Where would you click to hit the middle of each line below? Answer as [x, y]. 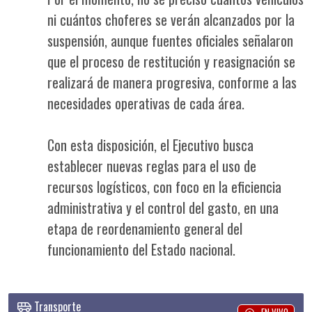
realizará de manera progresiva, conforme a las [172, 82]
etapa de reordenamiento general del [145, 228]
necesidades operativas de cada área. [146, 103]
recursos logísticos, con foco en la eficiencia [164, 186]
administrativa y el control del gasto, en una [163, 207]
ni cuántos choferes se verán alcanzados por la [171, 19]
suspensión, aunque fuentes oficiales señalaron [170, 40]
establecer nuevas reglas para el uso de [152, 165]
